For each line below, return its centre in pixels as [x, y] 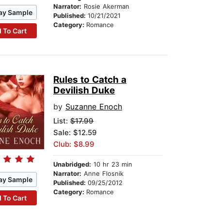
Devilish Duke [84, 91]
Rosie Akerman [106, 7]
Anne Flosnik [103, 174]
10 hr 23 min [112, 164]
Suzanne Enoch [94, 107]
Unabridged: [72, 164]
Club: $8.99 [74, 144]
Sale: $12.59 [75, 133]
